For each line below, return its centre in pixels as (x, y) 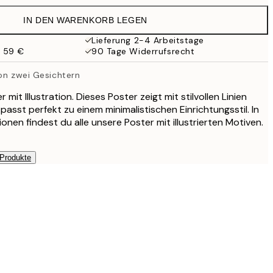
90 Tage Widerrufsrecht (143, 51)
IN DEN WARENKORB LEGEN (85, 20)
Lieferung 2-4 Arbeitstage (148, 40)
